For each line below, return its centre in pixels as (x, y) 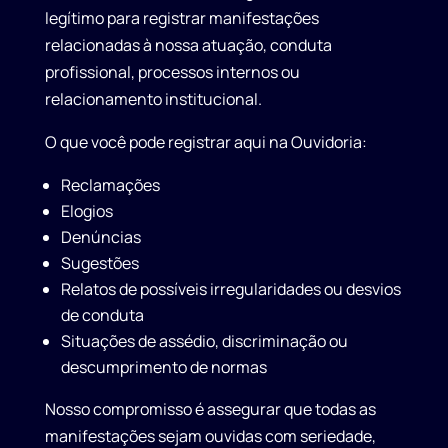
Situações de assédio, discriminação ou (204, 341)
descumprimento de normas (163, 367)
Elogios (86, 211)
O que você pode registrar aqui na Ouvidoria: (205, 142)
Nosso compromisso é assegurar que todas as (210, 409)
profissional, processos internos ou (172, 72)
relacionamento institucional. (153, 99)
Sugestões (99, 263)
